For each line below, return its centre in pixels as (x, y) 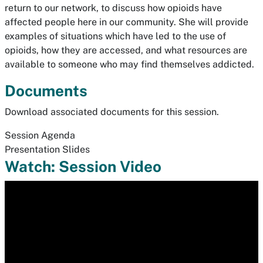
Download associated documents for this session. (112, 112)
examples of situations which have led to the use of (115, 36)
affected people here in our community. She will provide (127, 22)
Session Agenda (40, 135)
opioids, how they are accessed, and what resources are (126, 50)
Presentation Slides (47, 149)
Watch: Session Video (83, 166)
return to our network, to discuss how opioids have (113, 8)
